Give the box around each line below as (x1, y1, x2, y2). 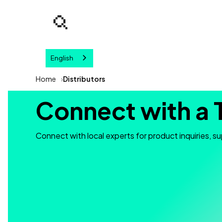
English (51, 54, 73, 62)
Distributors (63, 74, 105, 83)
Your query (184, 74, 215, 82)
